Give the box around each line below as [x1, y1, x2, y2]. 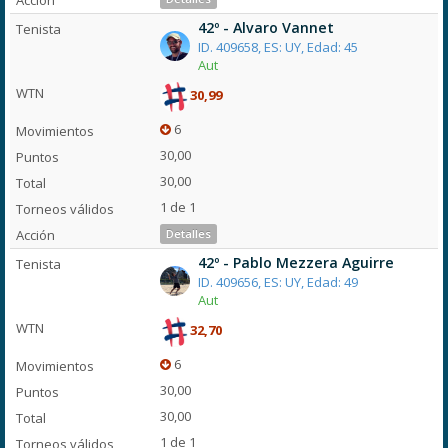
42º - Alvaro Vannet [197, 18, 334, 37]
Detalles [165, 226, 211, 241]
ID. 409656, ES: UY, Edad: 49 [197, 273, 358, 291]
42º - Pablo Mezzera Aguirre [197, 253, 394, 272]
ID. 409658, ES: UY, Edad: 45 [197, 38, 358, 56]
